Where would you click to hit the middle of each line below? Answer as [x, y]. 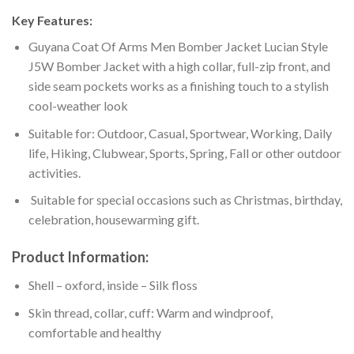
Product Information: [80, 257]
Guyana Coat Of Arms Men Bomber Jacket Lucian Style [178, 47]
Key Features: [52, 21]
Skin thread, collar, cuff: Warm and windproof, [150, 312]
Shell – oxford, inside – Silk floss [113, 285]
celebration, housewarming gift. [113, 220]
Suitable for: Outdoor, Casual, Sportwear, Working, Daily [180, 133]
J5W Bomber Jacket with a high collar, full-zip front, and [179, 66]
